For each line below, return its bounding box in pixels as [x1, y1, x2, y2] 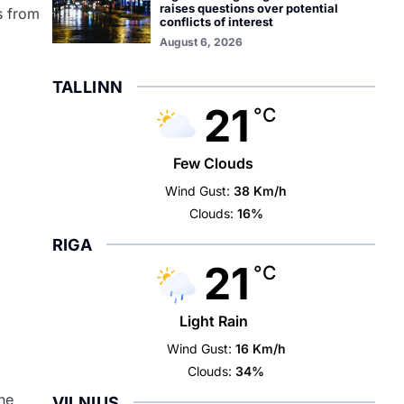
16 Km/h [234, 341, 286, 356]
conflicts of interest [159, 14, 273, 29]
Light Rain [179, 312, 248, 330]
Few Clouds [173, 154, 254, 172]
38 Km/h [234, 183, 288, 198]
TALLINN [51, 78, 124, 96]
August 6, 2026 [159, 35, 243, 49]
